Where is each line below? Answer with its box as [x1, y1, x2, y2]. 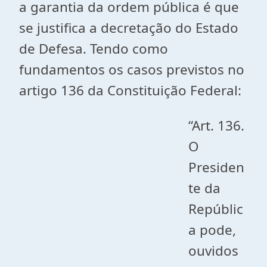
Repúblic [188, 200, 244, 218]
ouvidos [188, 241, 239, 260]
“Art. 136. [188, 116, 245, 135]
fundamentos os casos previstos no [19, 60, 244, 79]
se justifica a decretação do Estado [19, 18, 238, 37]
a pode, [188, 221, 237, 239]
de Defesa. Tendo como [19, 39, 168, 58]
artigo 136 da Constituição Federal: [19, 81, 241, 100]
